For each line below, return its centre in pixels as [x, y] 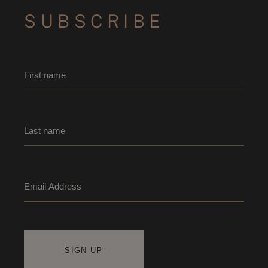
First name [46, 117]
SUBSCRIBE [95, 21]
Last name [45, 173]
